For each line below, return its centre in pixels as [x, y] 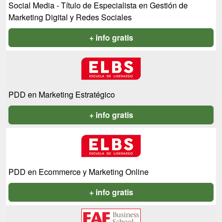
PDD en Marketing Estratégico [62, 95]
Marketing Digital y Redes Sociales [70, 17]
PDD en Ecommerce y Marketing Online [79, 172]
